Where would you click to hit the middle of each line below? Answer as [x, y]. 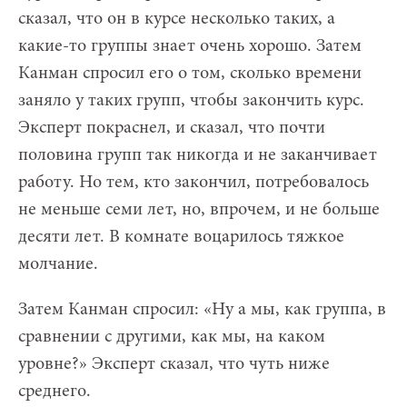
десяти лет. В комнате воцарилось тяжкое [181, 237]
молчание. [58, 264]
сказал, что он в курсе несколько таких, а [177, 19]
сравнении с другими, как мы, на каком [172, 337]
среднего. [55, 391]
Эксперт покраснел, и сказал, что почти [172, 128]
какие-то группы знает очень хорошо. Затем [190, 46]
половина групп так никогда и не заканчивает [198, 155]
